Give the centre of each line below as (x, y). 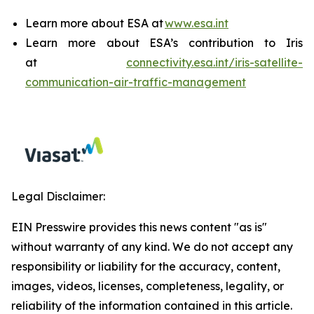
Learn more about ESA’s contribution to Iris (164, 43)
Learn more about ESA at (95, 23)
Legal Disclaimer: (58, 196)
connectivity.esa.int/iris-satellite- (214, 62)
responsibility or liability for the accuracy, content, (146, 266)
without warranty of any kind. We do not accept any (152, 247)
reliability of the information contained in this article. (152, 306)
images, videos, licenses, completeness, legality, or (148, 286)
